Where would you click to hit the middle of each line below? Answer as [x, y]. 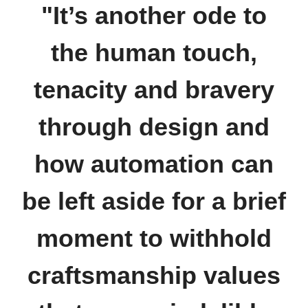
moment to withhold [154, 239]
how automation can [154, 164]
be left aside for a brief [154, 201]
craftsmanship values [154, 276]
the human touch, [154, 53]
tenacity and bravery [154, 90]
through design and [154, 127]
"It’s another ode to [154, 16]
